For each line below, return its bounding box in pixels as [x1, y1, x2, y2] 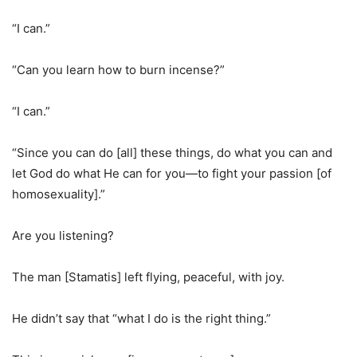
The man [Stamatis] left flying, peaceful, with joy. [12, 269, 284, 284]
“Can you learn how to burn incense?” [12, 62, 225, 77]
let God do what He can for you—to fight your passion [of [12, 166, 331, 181]
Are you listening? [12, 228, 114, 243]
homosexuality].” [12, 186, 105, 202]
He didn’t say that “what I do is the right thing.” [12, 311, 271, 326]
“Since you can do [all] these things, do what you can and [12, 145, 332, 160]
